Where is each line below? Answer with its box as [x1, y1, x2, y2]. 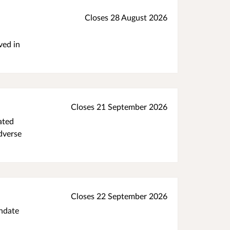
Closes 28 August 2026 [85, 12, 167, 23]
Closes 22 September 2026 [71, 191, 167, 201]
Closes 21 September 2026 [71, 102, 167, 112]
